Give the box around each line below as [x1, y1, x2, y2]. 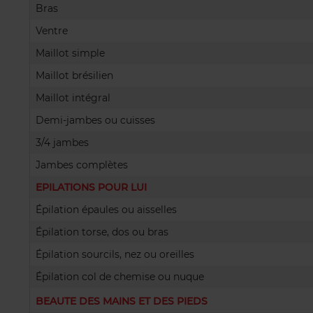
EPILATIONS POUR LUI [36, 181, 147, 194]
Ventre [36, 24, 68, 37]
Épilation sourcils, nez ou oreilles [36, 248, 194, 261]
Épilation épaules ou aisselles [36, 203, 177, 216]
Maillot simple [36, 47, 105, 59]
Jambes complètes [36, 159, 128, 171]
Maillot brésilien [36, 69, 113, 82]
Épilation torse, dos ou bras [36, 226, 168, 238]
